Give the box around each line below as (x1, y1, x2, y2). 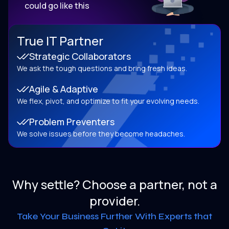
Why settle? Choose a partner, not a (12, 175, 217, 193)
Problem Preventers (29, 115, 114, 128)
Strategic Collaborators (29, 50, 131, 62)
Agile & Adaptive (29, 82, 98, 95)
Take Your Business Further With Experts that (17, 210, 212, 222)
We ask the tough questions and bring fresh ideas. (17, 63, 187, 73)
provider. (89, 192, 140, 209)
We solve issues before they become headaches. (17, 128, 185, 139)
